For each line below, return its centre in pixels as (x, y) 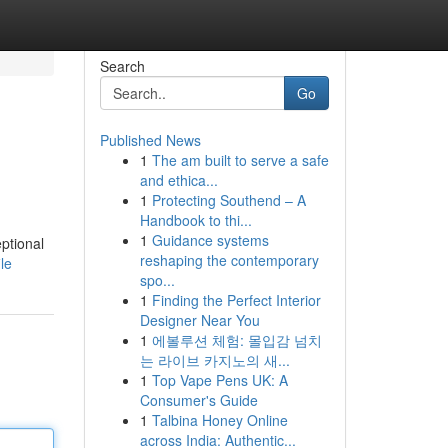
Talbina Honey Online (219, 420)
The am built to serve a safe (240, 160)
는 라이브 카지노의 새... (214, 360)
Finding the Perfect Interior (236, 300)
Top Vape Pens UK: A (219, 380)
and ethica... (178, 180)
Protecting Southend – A (228, 200)
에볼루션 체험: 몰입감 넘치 (236, 340)
